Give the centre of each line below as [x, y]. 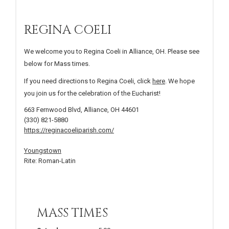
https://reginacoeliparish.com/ [69, 130]
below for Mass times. [57, 63]
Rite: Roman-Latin [50, 161]
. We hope [180, 81]
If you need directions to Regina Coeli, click [88, 81]
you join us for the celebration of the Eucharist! [92, 93]
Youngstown [43, 150]
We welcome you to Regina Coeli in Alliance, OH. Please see [112, 51]
